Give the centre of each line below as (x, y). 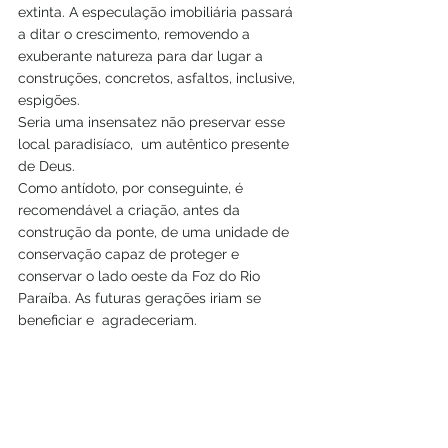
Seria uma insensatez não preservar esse (153, 122)
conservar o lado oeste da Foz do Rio (141, 276)
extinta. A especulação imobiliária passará (157, 12)
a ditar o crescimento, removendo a (136, 34)
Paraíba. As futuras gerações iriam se (141, 298)
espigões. (51, 100)
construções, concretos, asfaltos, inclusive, (158, 78)
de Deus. (46, 166)
